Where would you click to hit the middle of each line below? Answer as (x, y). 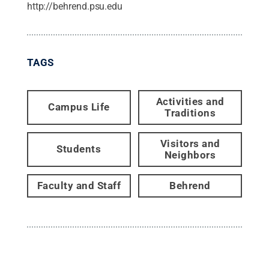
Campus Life (79, 107)
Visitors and (190, 143)
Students (79, 149)
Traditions (190, 113)
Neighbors (190, 155)
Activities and (190, 101)
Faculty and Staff (79, 185)
